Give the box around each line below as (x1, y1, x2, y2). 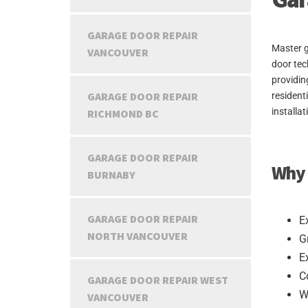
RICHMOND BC (87, 107, 159, 120)
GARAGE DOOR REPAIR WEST (87, 273, 228, 287)
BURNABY (87, 168, 135, 181)
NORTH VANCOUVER (87, 229, 188, 243)
